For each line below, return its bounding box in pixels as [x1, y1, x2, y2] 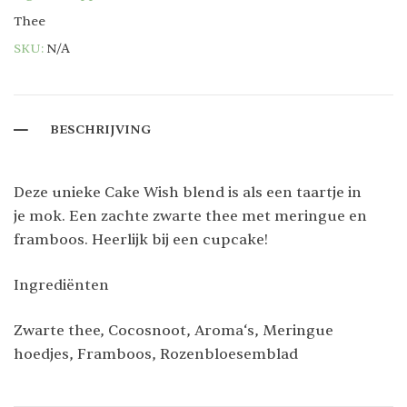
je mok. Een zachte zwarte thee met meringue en [14, 207, 367, 226]
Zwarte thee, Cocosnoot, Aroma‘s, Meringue [14, 322, 333, 341]
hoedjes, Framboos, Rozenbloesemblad [14, 345, 298, 364]
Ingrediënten [14, 276, 109, 295]
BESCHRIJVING [50, 122, 151, 138]
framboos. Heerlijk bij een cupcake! [14, 231, 268, 250]
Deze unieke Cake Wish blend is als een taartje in [14, 184, 362, 203]
